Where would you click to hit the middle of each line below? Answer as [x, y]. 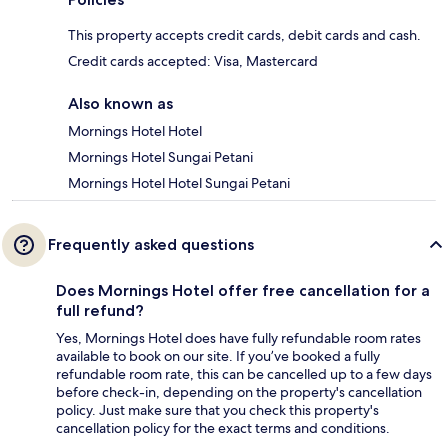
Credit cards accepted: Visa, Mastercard [193, 61]
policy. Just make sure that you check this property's [217, 410]
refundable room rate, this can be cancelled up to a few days [244, 374]
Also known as [120, 104]
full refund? [100, 311]
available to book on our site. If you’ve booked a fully [218, 356]
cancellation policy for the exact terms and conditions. [223, 428]
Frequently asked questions [151, 245]
